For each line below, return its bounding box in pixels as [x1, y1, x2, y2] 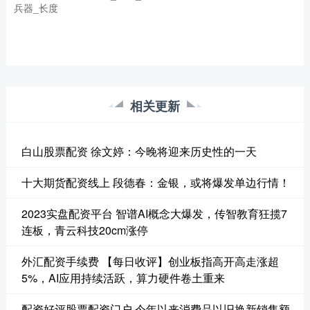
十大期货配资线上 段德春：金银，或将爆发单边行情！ [21, 174, 290, 191]
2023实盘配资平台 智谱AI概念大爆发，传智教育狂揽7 [21, 206, 287, 222]
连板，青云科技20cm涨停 [21, 222, 148, 239]
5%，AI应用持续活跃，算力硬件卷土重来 [21, 270, 225, 286]
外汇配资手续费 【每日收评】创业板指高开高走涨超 [21, 253, 279, 270]
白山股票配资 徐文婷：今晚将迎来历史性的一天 [21, 143, 257, 160]
